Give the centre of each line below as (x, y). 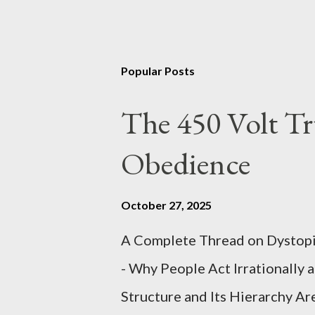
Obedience (186, 163)
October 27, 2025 (166, 205)
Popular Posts (158, 71)
